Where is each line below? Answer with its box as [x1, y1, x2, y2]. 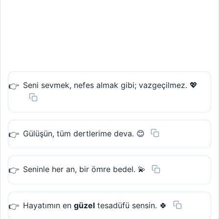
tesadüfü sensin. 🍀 [95, 200, 167, 210]
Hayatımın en [23, 200, 74, 210]
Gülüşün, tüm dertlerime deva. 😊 [23, 128, 145, 138]
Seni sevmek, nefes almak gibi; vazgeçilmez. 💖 [23, 80, 197, 90]
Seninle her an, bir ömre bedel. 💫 [23, 164, 146, 175]
